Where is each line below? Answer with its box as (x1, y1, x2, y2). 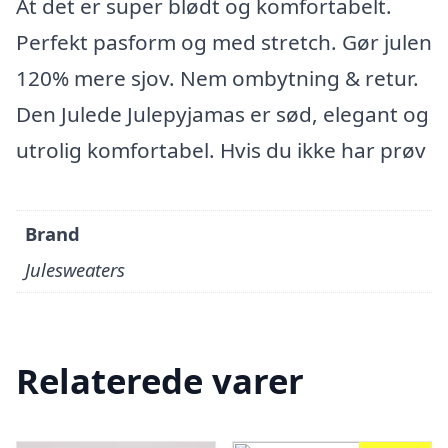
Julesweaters (25, 257, 126, 283)
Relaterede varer (16, 357, 304, 405)
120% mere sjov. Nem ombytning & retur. (16, 64, 419, 92)
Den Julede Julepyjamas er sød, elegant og (16, 100, 429, 128)
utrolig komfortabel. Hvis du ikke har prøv (16, 136, 426, 164)
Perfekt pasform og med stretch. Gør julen (16, 28, 432, 56)
